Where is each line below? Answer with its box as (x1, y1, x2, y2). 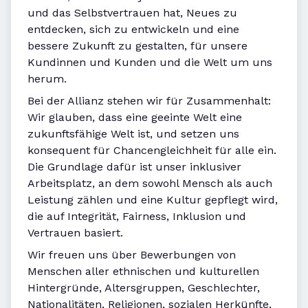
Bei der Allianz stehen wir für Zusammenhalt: (27, 94, 271, 108)
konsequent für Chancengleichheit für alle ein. (27, 144, 276, 157)
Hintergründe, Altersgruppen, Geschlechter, (27, 281, 260, 295)
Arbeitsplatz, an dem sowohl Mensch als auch (27, 177, 272, 190)
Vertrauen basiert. (27, 226, 123, 240)
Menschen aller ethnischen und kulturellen (27, 265, 259, 278)
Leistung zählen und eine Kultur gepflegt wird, (27, 193, 278, 207)
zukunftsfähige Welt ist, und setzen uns (27, 127, 239, 141)
